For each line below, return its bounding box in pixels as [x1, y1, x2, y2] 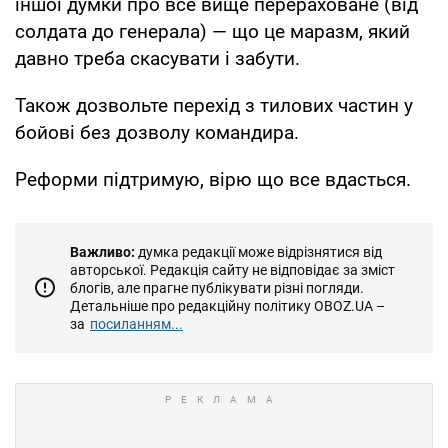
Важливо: [70, 243, 135, 260]
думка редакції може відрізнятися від [135, 243, 382, 260]
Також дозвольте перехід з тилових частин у [15, 93, 413, 117]
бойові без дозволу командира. [15, 120, 304, 144]
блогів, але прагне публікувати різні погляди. [70, 279, 364, 296]
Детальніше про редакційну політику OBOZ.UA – [70, 297, 385, 314]
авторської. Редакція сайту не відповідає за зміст [70, 261, 395, 278]
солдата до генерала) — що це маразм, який [15, 19, 410, 43]
